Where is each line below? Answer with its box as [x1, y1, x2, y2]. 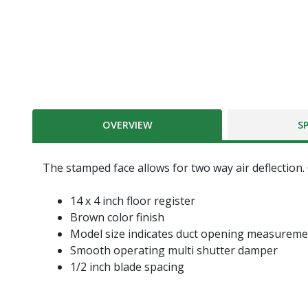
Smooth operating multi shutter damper [70, 243, 278, 258]
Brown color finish [70, 210, 164, 225]
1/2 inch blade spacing [70, 259, 184, 275]
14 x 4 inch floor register [70, 193, 195, 209]
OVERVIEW [102, 118, 153, 132]
